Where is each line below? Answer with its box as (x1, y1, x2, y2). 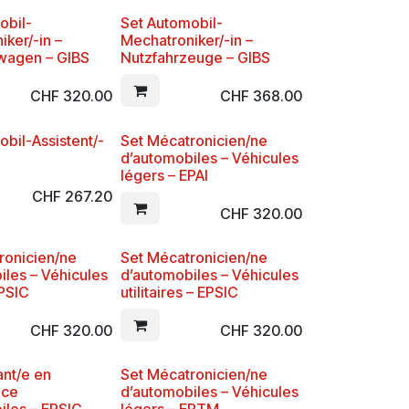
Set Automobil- (120, 14, 223, 33)
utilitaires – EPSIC (120, 282, 238, 301)
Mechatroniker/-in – (120, 31, 253, 50)
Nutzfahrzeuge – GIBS (120, 48, 270, 68)
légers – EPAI (120, 165, 208, 184)
